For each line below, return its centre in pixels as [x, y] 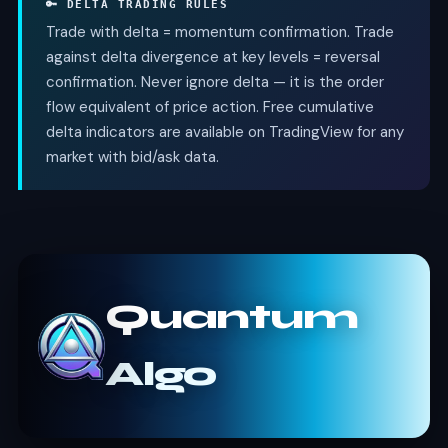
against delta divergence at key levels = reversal [212, 56]
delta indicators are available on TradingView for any [224, 131]
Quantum [231, 316]
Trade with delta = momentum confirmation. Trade [219, 31]
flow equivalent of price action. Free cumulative [209, 106]
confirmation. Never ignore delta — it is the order [214, 81]
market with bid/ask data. [132, 156]
